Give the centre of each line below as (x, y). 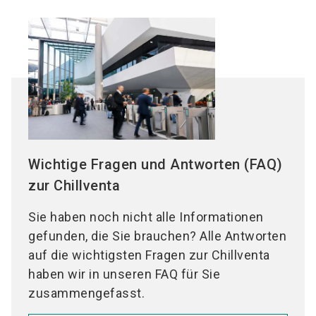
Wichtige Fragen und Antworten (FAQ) (156, 165)
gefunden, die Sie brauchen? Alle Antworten (157, 236)
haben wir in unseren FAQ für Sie (124, 274)
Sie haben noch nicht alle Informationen (146, 217)
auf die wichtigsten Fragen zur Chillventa (149, 255)
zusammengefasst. (86, 293)
